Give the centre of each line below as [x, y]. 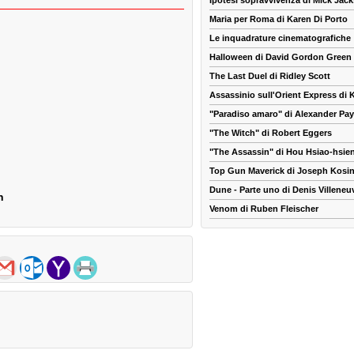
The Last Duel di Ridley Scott [270, 76]
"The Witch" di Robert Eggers [271, 133]
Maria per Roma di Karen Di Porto [279, 19]
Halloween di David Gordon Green [281, 57]
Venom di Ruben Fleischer [264, 209]
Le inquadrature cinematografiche [280, 38]
